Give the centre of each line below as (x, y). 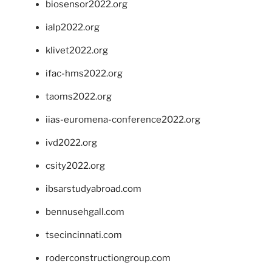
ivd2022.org (71, 142)
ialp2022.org (73, 27)
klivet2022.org (77, 50)
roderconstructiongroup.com (108, 258)
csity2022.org (75, 165)
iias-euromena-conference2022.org (123, 119)
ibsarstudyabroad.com (93, 189)
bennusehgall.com (85, 212)
